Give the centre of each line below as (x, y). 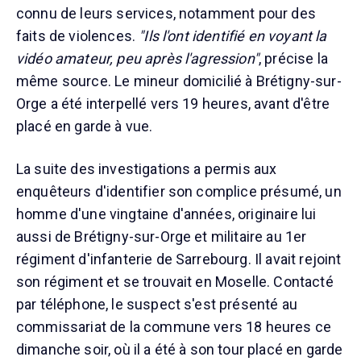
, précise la (293, 59)
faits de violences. (78, 36)
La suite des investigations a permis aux (147, 169)
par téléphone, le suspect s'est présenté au (157, 305)
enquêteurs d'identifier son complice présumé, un (179, 192)
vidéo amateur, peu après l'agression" (137, 59)
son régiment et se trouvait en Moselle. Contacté (175, 282)
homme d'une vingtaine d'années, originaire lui (166, 214)
